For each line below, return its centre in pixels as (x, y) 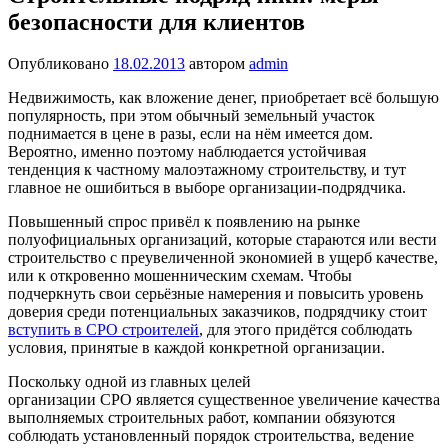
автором (219, 64)
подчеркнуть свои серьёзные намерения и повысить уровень (215, 294)
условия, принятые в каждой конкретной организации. (198, 348)
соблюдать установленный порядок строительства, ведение (211, 436)
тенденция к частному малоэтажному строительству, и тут (207, 170)
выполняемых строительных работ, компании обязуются (201, 418)
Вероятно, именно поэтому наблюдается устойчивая (187, 152)
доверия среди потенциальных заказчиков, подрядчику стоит (217, 312)
